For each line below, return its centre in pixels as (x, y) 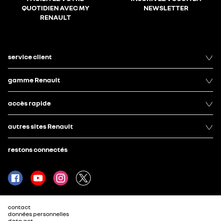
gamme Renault (34, 80)
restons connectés (38, 149)
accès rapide (29, 103)
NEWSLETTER (166, 8)
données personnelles (38, 214)
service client (30, 56)
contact (19, 207)
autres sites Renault (40, 126)
